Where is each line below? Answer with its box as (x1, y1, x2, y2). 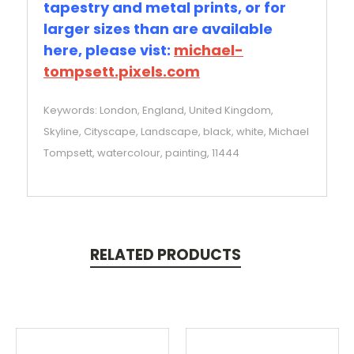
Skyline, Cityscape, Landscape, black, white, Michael (43, 124, 309, 140)
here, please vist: (43, 40, 174, 61)
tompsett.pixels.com (43, 62, 200, 82)
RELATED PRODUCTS (89, 244, 241, 266)
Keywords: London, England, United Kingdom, (43, 103, 273, 119)
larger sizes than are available (43, 19, 273, 40)
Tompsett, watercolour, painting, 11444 (43, 145, 239, 161)
